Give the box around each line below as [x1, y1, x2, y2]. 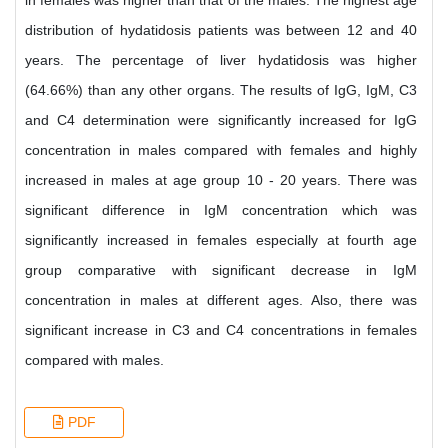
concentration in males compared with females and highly [25, 142, 417, 158]
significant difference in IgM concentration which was [25, 202, 417, 218]
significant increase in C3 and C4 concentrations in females [25, 322, 417, 338]
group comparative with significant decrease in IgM [25, 262, 417, 278]
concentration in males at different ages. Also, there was [25, 292, 417, 308]
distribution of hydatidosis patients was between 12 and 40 [25, 22, 417, 38]
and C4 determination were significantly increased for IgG [25, 112, 417, 128]
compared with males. [25, 352, 164, 368]
